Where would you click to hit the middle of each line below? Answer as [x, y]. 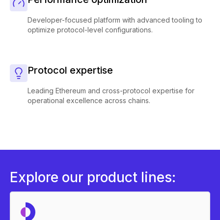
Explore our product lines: [93, 177]
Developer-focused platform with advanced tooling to [115, 20]
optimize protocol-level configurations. [90, 30]
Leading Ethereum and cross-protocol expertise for [111, 91]
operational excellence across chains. [89, 100]
